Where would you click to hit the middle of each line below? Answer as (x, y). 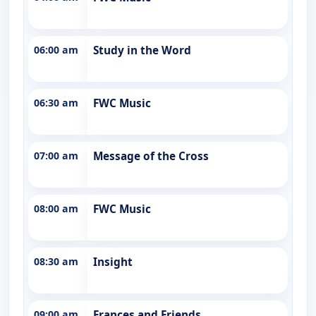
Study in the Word (142, 50)
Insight (113, 262)
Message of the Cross (151, 156)
